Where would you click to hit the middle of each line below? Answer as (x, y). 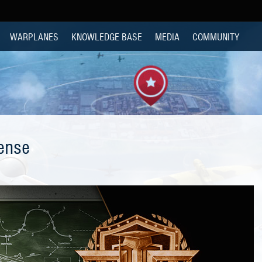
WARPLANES (34, 36)
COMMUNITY (216, 36)
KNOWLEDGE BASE (107, 36)
